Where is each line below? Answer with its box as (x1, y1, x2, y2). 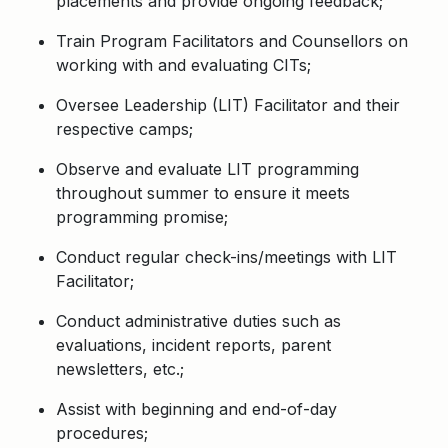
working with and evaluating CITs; (56, 55, 311, 75)
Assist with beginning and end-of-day (56, 399, 337, 419)
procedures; (56, 423, 148, 443)
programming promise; (56, 207, 228, 227)
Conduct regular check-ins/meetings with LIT (56, 247, 397, 267)
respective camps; (56, 119, 193, 139)
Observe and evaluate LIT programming (56, 159, 359, 179)
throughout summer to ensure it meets (56, 183, 350, 203)
